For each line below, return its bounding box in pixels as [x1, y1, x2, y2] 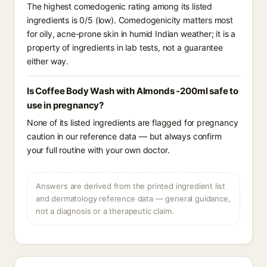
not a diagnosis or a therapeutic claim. [36, 206, 174, 216]
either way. [27, 56, 69, 66]
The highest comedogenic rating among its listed [27, 1, 213, 11]
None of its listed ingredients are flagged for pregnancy [27, 117, 238, 128]
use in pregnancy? [27, 100, 104, 111]
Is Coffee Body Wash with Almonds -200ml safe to [27, 85, 239, 97]
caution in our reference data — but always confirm [27, 131, 222, 141]
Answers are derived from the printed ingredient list [36, 181, 226, 191]
